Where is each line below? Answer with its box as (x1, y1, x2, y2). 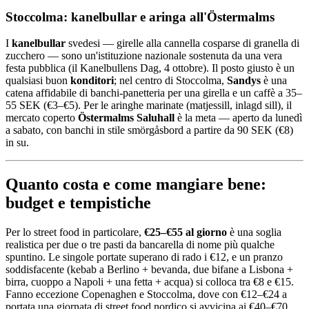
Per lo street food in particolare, (6, 226, 144, 239)
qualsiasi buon (6, 74, 70, 87)
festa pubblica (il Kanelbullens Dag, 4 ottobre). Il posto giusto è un (6, 62, 295, 74)
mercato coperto (6, 112, 78, 124)
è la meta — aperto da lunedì (175, 112, 302, 124)
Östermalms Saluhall (78, 112, 175, 124)
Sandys (227, 74, 261, 87)
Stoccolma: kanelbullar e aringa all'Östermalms (6, 9, 275, 24)
